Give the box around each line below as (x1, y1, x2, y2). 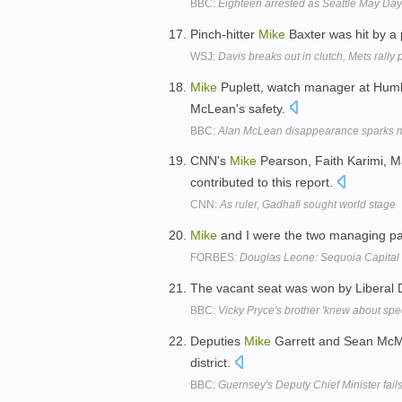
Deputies (190, 333, 244, 348)
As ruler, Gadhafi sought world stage (220, 198, 396, 212)
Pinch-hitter (190, 26, 258, 41)
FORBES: (190, 251, 240, 265)
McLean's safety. (190, 100, 289, 116)
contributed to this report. (190, 175, 336, 190)
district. (190, 354, 234, 370)
